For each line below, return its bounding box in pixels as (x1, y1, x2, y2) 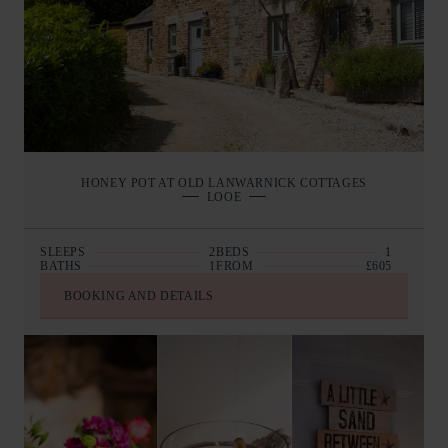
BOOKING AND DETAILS (64, 289, 214, 304)
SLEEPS (40, 245, 86, 260)
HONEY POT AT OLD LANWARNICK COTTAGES (81, 176, 367, 191)
